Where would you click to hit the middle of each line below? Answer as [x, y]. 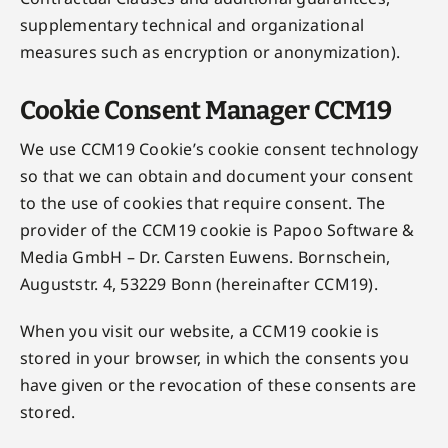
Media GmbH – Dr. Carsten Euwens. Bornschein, [205, 257]
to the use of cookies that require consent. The [202, 203]
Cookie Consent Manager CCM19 [205, 110]
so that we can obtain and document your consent [216, 176]
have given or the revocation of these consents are [217, 385]
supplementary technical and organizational [192, 25]
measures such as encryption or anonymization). [210, 52]
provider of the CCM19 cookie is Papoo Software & [217, 230]
